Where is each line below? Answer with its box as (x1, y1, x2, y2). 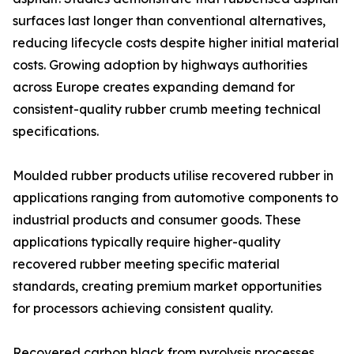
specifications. (13, 123, 99, 140)
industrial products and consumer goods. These (13, 212, 301, 228)
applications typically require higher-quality (13, 234, 281, 250)
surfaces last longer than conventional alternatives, (13, 13, 326, 29)
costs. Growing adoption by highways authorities (13, 57, 307, 73)
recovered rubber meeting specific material (13, 256, 280, 273)
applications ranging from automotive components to (13, 190, 338, 206)
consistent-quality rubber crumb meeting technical (13, 101, 321, 118)
